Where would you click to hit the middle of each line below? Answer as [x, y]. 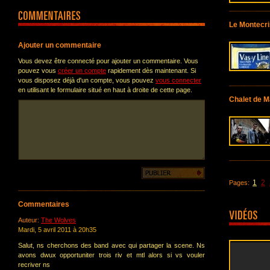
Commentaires [44, 204]
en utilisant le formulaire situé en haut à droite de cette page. [105, 90]
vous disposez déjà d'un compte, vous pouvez [87, 80]
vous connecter [178, 80]
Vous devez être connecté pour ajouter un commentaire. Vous [108, 61]
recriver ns [34, 265]
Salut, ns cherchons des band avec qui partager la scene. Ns [111, 245]
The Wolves [58, 220]
